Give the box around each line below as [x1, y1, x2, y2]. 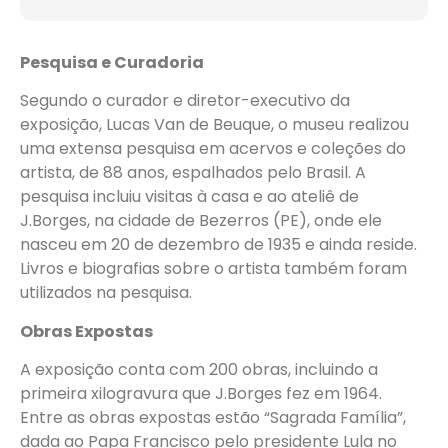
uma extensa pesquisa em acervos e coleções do [20, 137, 406, 161]
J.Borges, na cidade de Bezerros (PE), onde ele [20, 209, 382, 233]
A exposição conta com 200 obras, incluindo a [20, 357, 378, 381]
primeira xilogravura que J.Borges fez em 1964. [20, 381, 382, 405]
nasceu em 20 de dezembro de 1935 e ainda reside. [20, 233, 417, 257]
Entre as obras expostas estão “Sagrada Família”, [20, 405, 406, 429]
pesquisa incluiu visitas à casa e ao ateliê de [20, 185, 359, 209]
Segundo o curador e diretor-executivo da [20, 89, 350, 113]
